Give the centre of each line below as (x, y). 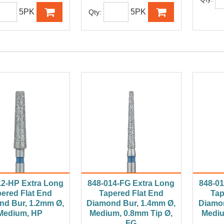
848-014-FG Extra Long (131, 183)
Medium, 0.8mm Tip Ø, (131, 213)
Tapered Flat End (131, 193)
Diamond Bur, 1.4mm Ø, (131, 203)
